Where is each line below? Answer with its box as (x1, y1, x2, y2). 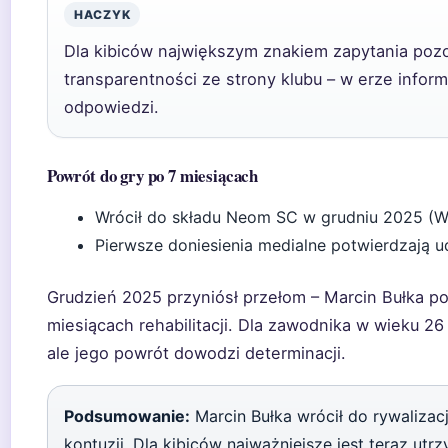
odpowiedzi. (64, 97, 159, 117)
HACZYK (74, 7, 131, 22)
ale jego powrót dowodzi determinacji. (47, 343, 346, 363)
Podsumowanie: (64, 406, 190, 426)
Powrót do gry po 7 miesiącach (47, 163, 259, 188)
